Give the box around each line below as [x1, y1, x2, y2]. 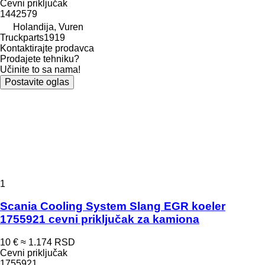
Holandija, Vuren [13, 21, 83, 32]
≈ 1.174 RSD [21, 237, 75, 247]
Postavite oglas [5, 76, 69, 87]
